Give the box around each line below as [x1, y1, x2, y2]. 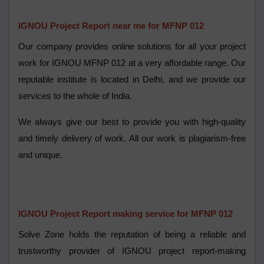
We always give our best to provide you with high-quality [18, 117, 246, 127]
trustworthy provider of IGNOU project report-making [18, 246, 246, 256]
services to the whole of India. [18, 91, 134, 101]
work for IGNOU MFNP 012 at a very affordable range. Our [18, 58, 246, 68]
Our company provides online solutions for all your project [18, 42, 246, 52]
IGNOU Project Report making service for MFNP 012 [18, 209, 233, 219]
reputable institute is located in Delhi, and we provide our [18, 75, 246, 85]
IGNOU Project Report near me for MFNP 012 [18, 21, 204, 31]
